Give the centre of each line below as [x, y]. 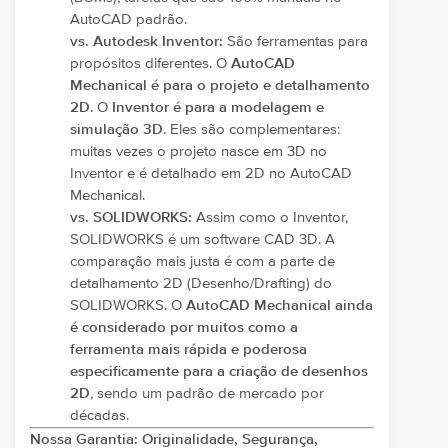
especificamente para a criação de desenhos [219, 371]
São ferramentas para [295, 41]
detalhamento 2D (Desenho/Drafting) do [201, 283]
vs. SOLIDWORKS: [131, 217]
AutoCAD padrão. [128, 19]
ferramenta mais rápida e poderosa [188, 349]
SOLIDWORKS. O [128, 305]
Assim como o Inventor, [270, 217]
